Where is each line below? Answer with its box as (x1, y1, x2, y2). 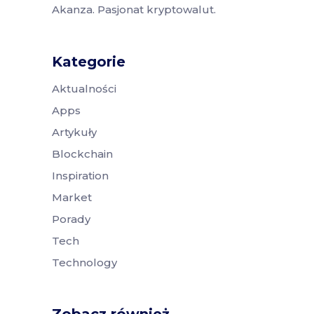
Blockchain (52, 147, 113, 161)
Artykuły (52, 125, 97, 139)
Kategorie (52, 53, 125, 70)
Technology (52, 256, 117, 270)
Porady (52, 212, 90, 226)
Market (52, 191, 92, 205)
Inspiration (52, 169, 109, 183)
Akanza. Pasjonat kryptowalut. (52, 2, 216, 16)
